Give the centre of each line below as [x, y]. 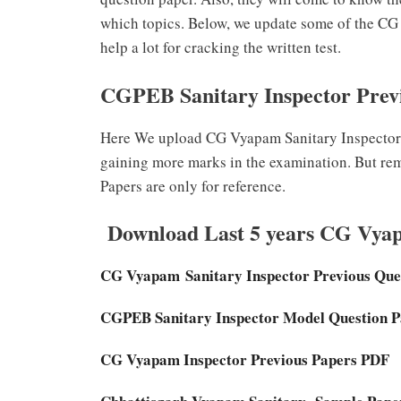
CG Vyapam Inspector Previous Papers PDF [245, 360]
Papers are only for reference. [193, 185]
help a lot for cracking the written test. [221, 47]
